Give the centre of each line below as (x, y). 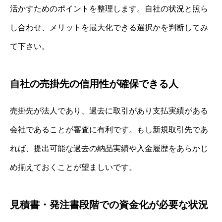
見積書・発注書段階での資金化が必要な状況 (109, 204)
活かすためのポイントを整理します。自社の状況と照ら (109, 8)
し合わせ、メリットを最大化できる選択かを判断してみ (109, 27)
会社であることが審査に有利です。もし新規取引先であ (109, 129)
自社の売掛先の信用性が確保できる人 (94, 83)
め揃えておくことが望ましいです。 (73, 167)
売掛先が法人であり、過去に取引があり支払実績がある (109, 111)
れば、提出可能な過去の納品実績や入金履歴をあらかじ (109, 148)
